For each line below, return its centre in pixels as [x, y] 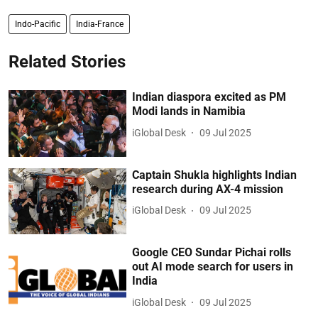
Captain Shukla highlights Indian [215, 175]
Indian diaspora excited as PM [209, 97]
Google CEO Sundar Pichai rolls [212, 253]
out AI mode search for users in [213, 267]
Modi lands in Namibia [189, 111]
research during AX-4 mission [208, 189]
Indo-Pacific [38, 24]
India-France [100, 24]
